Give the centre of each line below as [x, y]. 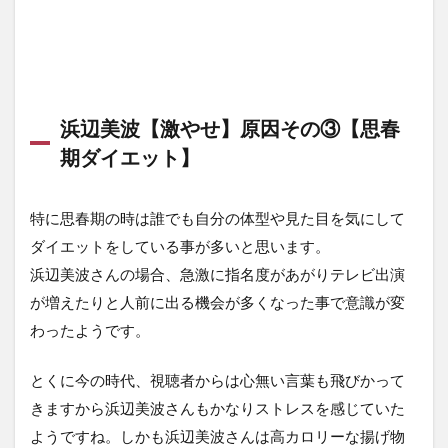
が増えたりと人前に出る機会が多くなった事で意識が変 [217, 302]
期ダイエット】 [130, 157]
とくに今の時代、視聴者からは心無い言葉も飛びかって [217, 380]
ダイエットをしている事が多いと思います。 [180, 246]
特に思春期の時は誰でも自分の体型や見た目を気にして [217, 218]
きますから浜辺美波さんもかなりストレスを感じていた [217, 408]
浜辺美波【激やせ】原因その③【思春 [230, 128]
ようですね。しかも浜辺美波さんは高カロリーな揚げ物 [217, 436]
